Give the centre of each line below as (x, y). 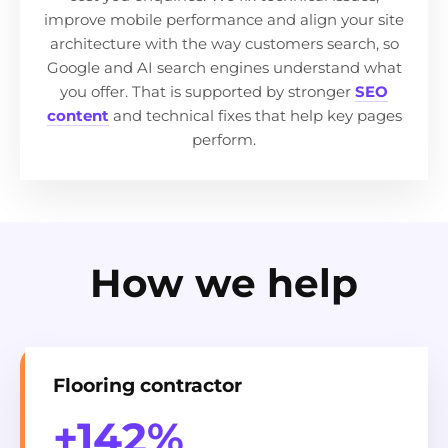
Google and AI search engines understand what (224, 67)
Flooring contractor (147, 385)
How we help (224, 282)
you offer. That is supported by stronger (207, 91)
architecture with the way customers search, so (224, 43)
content (77, 115)
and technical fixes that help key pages (255, 115)
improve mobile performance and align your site (224, 19)
